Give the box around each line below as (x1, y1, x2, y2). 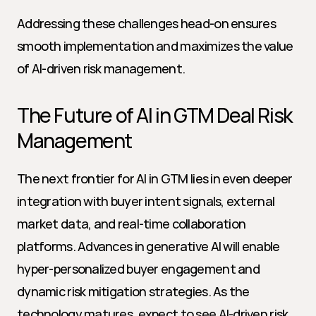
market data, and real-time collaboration (17, 215, 246, 232)
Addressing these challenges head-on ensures (17, 15, 276, 32)
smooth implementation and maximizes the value (17, 37, 293, 54)
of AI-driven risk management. (17, 60, 186, 77)
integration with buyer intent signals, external (17, 193, 275, 209)
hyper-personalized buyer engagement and (17, 260, 260, 277)
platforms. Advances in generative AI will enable (17, 238, 280, 255)
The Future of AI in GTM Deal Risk (17, 102, 292, 128)
